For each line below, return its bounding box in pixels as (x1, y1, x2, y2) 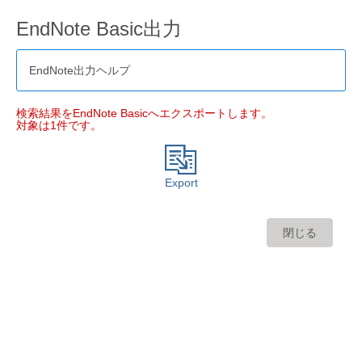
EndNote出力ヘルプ (28, 63, 130, 77)
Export (164, 176, 198, 190)
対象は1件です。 (15, 118, 102, 132)
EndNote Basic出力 (15, 17, 182, 40)
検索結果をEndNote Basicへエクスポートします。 (15, 106, 272, 120)
